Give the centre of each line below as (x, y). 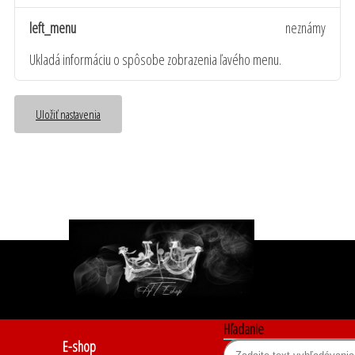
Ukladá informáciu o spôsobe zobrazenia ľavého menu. (155, 59)
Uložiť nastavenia (68, 114)
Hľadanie (243, 328)
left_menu (53, 28)
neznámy (305, 28)
